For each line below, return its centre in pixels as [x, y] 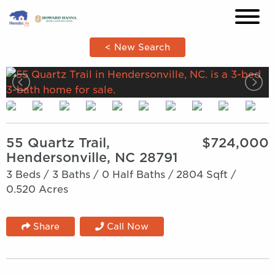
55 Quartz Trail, [58, 143]
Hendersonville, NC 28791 [92, 157]
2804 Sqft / [207, 175]
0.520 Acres [37, 189]
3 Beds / [28, 175]
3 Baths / [75, 175]
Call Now [126, 226]
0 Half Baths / [137, 175]
